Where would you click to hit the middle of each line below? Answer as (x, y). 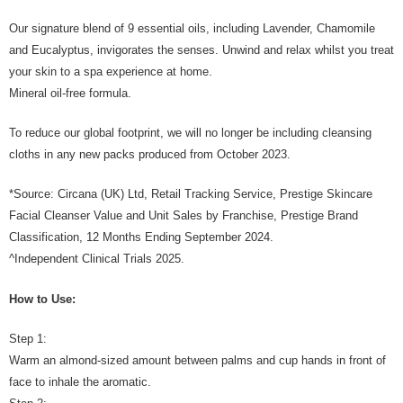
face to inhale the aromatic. (80, 381)
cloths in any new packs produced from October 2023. (150, 154)
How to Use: (42, 299)
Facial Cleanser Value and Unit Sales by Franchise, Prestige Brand (184, 215)
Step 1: (28, 338)
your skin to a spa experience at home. (116, 72)
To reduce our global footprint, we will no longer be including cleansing (190, 133)
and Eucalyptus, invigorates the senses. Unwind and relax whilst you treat (201, 50)
